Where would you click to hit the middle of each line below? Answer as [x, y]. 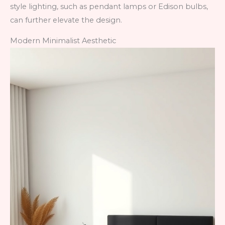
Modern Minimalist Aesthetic [63, 41]
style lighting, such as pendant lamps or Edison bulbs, [109, 6]
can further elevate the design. [66, 20]
